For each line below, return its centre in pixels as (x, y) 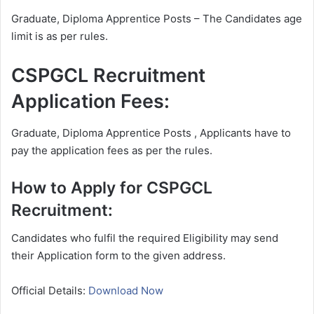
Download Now (126, 291)
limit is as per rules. (60, 36)
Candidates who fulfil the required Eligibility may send (145, 238)
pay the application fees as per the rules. (112, 150)
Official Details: (50, 291)
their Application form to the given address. (118, 256)
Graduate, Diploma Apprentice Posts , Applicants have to (151, 132)
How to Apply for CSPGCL (112, 187)
